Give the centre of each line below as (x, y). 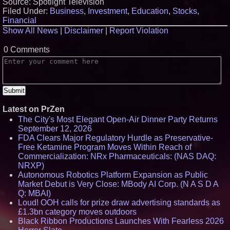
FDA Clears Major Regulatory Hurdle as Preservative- (116, 138)
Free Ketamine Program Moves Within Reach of (105, 147)
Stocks (185, 11)
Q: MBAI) (34, 193)
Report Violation (139, 31)
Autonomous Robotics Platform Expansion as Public (113, 175)
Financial (20, 20)
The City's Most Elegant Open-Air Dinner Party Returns (118, 119)
